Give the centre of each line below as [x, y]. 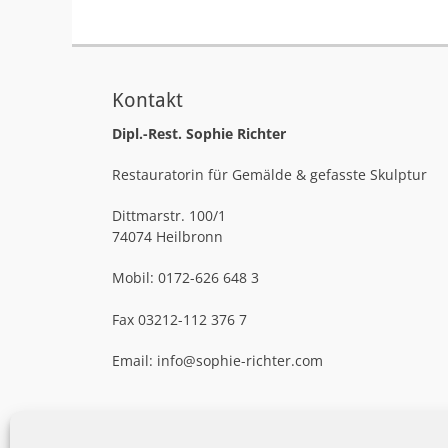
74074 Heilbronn [167, 236]
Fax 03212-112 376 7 [179, 319]
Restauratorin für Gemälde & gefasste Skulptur [271, 174]
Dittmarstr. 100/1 [169, 215]
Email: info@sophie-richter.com [217, 360]
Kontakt [147, 100]
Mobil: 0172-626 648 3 [185, 277]
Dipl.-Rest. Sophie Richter [199, 133]
